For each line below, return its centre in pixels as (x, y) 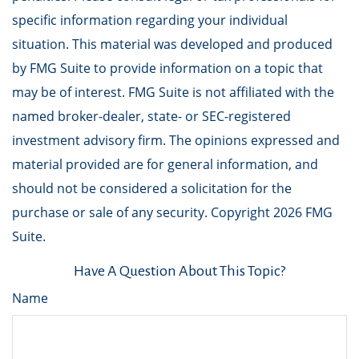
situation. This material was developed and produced (172, 44)
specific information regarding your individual (150, 20)
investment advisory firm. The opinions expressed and (176, 140)
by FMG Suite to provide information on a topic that (167, 68)
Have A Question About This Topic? (179, 271)
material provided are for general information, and (165, 164)
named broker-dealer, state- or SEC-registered (151, 116)
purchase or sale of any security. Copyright (143, 212)
